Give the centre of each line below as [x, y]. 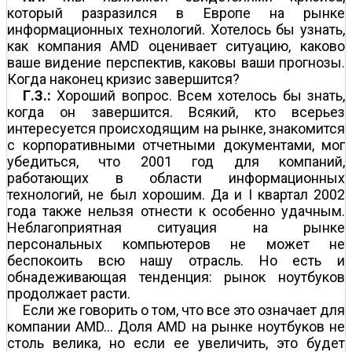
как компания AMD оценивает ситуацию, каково [176, 46]
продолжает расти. [69, 293]
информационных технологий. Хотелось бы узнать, [176, 29]
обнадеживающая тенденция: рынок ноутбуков [176, 277]
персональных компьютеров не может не [176, 244]
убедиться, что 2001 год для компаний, [176, 161]
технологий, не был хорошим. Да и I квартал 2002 [176, 194]
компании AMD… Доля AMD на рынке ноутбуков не [176, 326]
